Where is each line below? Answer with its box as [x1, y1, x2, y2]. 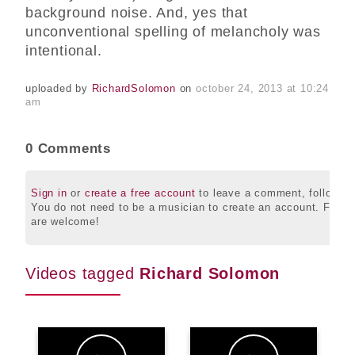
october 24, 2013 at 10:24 [196, 82, 330, 94]
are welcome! [31, 215, 100, 227]
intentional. [25, 43, 102, 59]
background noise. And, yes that [25, 5, 248, 21]
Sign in [31, 186, 67, 199]
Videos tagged [25, 265, 140, 283]
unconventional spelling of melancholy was [25, 24, 321, 40]
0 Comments [25, 141, 111, 156]
